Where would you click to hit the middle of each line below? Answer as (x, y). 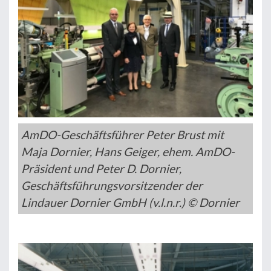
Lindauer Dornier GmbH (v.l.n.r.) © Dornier (130, 202)
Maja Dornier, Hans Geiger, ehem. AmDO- (128, 151)
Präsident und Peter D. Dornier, (101, 168)
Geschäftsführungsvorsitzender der (112, 185)
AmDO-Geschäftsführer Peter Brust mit (122, 134)
